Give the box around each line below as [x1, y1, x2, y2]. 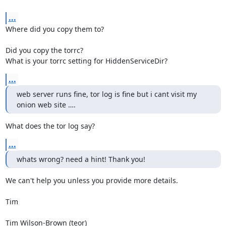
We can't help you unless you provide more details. [5, 176, 178, 185]
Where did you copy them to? [5, 24, 104, 34]
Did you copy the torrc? [5, 45, 83, 55]
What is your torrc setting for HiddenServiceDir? [5, 56, 167, 66]
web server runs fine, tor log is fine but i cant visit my [16, 89, 197, 99]
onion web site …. [16, 100, 76, 109]
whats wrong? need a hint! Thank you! [16, 154, 145, 164]
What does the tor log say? [5, 121, 95, 131]
